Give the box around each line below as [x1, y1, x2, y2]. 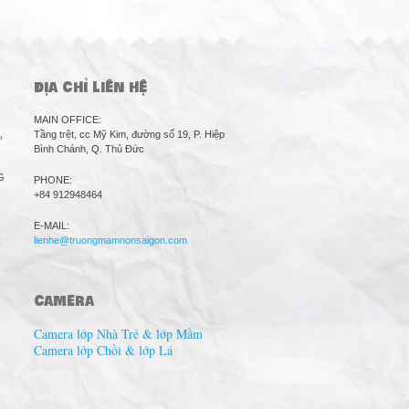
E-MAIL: [34, 220, 69, 231]
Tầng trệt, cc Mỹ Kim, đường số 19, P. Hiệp [34, 129, 225, 140]
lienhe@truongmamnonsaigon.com [34, 235, 187, 246]
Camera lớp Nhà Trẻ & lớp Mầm [34, 325, 203, 342]
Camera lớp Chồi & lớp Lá [34, 341, 173, 359]
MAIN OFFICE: [34, 114, 101, 125]
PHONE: [34, 174, 72, 185]
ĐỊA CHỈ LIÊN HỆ [34, 82, 147, 92]
